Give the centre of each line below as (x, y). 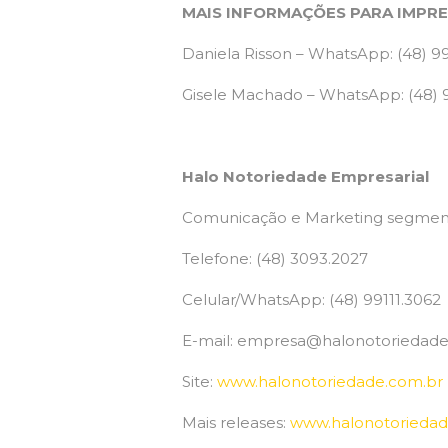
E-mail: (209, 340)
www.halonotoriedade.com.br (330, 381)
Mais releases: (236, 422)
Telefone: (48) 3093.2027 (275, 258)
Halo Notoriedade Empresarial (305, 176)
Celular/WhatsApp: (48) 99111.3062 (311, 299)
